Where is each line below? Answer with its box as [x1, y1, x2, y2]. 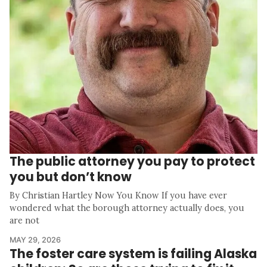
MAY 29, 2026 [10, 235, 61, 244]
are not [10, 215, 39, 226]
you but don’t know [10, 167, 132, 185]
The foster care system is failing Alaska [10, 244, 257, 262]
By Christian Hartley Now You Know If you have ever [10, 190, 227, 201]
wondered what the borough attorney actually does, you [10, 202, 244, 213]
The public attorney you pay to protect [10, 152, 255, 170]
